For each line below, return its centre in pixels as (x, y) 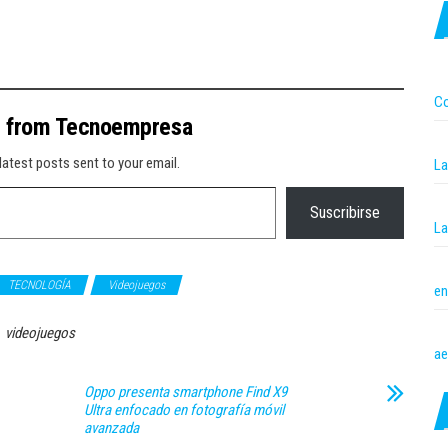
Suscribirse (345, 212)
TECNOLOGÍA (39, 285)
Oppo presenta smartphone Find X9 (185, 392)
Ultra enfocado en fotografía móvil (184, 410)
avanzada (111, 428)
